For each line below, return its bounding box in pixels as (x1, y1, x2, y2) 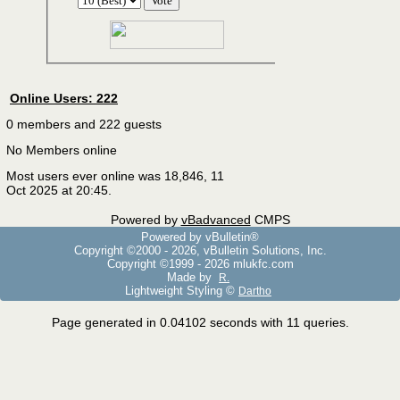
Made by (167, 271, 215, 284)
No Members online (6, 143, 117, 157)
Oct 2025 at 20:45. (6, 183, 112, 197)
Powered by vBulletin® (141, 230, 259, 244)
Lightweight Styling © (125, 284, 235, 297)
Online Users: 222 (10, 91, 118, 105)
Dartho (238, 285, 271, 296)
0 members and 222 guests (6, 117, 162, 131)
